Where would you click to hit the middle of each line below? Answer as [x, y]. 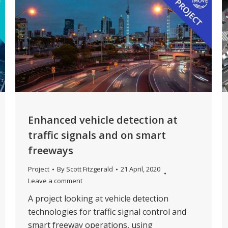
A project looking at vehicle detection [98, 199]
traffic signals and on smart [97, 135]
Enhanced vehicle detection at [103, 120]
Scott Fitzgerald [90, 169]
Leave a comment [55, 181]
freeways [51, 151]
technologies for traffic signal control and [107, 212]
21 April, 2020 [140, 169]
